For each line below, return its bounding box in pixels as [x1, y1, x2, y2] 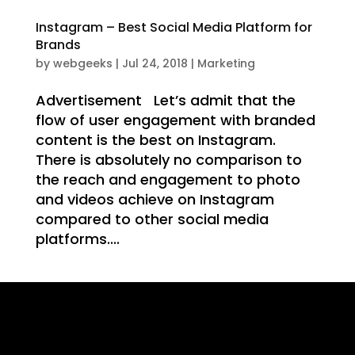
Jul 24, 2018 [121, 55, 188, 72]
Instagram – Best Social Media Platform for [35, 18, 312, 37]
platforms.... [35, 229, 120, 250]
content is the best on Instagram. [35, 130, 276, 151]
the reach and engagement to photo [35, 170, 300, 190]
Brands [35, 36, 81, 55]
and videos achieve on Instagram [35, 189, 274, 210]
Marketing [197, 55, 255, 72]
